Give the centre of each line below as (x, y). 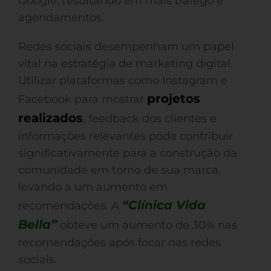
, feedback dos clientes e (150, 119)
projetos (174, 99)
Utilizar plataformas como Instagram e (123, 80)
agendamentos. (61, 18)
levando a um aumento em (93, 187)
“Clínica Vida (164, 205)
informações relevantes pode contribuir (126, 136)
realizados (51, 118)
